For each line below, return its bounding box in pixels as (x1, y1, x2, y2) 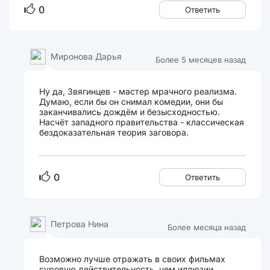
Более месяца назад (168, 222, 246, 232)
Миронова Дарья (51, 51, 122, 61)
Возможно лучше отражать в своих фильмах (39, 254, 226, 264)
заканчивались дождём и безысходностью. (39, 107, 221, 117)
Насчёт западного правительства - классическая (39, 117, 245, 127)
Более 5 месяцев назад (155, 55, 246, 64)
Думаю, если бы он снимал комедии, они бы (39, 96, 224, 107)
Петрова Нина (51, 219, 109, 229)
